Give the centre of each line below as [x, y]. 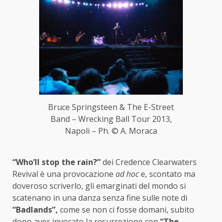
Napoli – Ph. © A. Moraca [111, 131]
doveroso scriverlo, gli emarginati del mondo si [99, 186]
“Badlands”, [35, 209]
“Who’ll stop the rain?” [56, 162]
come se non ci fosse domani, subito [126, 209]
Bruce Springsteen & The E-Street [111, 107]
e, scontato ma [168, 174]
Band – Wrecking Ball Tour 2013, [111, 119]
